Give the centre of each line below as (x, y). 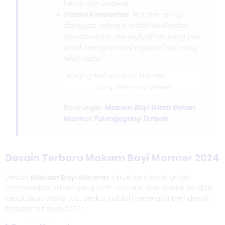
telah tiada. (83, 58)
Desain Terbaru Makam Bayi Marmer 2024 (112, 158)
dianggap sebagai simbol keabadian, (127, 25)
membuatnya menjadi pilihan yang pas (132, 36)
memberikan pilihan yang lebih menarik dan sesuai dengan (109, 188)
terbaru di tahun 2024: (44, 209)
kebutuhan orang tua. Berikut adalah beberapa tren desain (108, 199)
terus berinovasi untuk (150, 178)
